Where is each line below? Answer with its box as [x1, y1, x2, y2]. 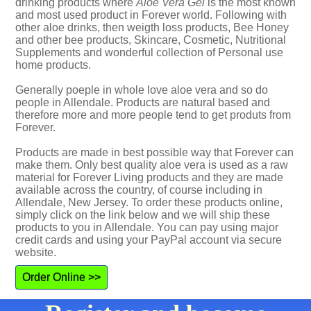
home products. [15, 59, 91, 71]
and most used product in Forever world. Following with [15, 9, 287, 21]
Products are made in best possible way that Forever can [15, 146, 294, 158]
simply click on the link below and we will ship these [15, 209, 270, 221]
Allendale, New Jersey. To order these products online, [15, 196, 283, 208]
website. [15, 246, 56, 258]
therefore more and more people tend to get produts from [15, 109, 291, 121]
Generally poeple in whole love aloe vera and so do [15, 84, 268, 96]
